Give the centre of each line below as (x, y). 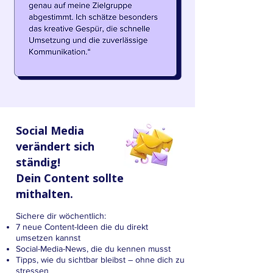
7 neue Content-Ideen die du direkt (82, 227)
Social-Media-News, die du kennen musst (93, 249)
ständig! (38, 162)
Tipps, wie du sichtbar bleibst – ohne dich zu (100, 260)
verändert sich (55, 146)
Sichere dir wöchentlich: (61, 216)
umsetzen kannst (48, 238)
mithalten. (44, 194)
